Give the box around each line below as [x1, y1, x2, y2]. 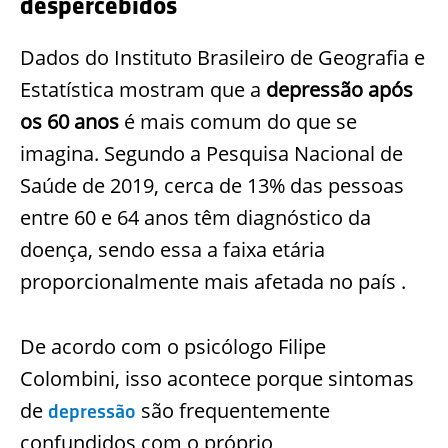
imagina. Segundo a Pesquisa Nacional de [20, 139, 403, 167]
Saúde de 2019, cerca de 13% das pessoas [20, 171, 404, 199]
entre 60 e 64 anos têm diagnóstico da [20, 203, 371, 231]
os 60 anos [20, 107, 119, 135]
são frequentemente [136, 396, 330, 424]
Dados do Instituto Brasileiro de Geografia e [20, 43, 425, 71]
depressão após [266, 75, 413, 103]
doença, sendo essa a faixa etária [20, 235, 325, 263]
